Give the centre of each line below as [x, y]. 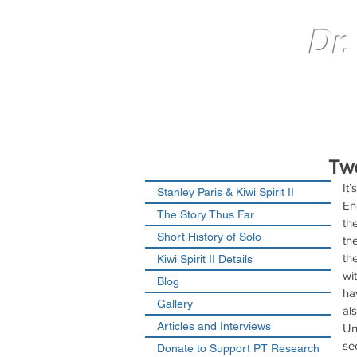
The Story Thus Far [206, 214]
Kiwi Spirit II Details [205, 259]
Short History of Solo [209, 237]
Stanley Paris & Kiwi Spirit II [226, 192]
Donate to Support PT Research [238, 348]
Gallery [175, 304]
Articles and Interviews [214, 326]
